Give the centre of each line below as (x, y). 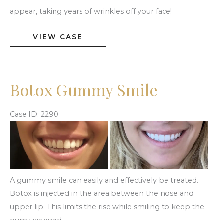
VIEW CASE (58, 37)
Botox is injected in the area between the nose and (102, 194)
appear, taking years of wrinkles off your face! (91, 12)
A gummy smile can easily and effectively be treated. (104, 180)
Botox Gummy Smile (84, 89)
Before (22, 127)
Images (23, 167)
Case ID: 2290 (34, 115)
